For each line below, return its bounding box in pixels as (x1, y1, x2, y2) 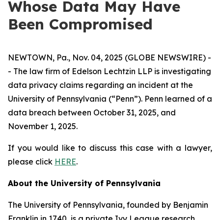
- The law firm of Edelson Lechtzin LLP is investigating (8, 66, 211, 76)
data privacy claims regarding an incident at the (8, 80, 193, 90)
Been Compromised (8, 15, 153, 33)
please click (8, 157, 55, 166)
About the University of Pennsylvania (8, 178, 161, 188)
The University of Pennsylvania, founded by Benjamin (8, 200, 208, 210)
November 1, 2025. (8, 121, 78, 131)
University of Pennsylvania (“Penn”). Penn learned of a (8, 94, 212, 104)
